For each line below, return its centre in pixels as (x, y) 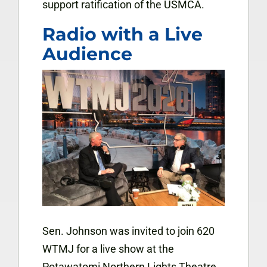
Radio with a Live (122, 34)
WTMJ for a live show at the (108, 249)
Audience (87, 54)
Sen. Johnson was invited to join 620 (128, 231)
